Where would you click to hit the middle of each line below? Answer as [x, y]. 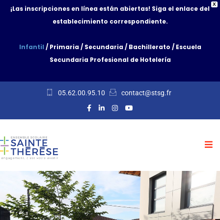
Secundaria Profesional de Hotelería [110, 60]
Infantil [31, 47]
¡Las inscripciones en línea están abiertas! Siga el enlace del [110, 9]
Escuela [188, 47]
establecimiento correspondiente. [110, 21]
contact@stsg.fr [146, 93]
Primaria [64, 47]
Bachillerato [149, 47]
